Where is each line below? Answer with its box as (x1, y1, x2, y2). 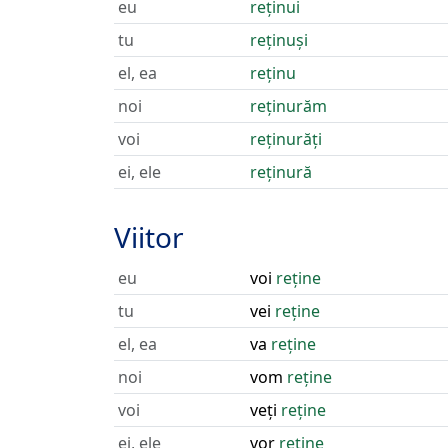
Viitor (114, 218, 184, 256)
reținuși (250, 29, 308, 51)
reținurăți (250, 128, 322, 150)
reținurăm (250, 95, 327, 117)
